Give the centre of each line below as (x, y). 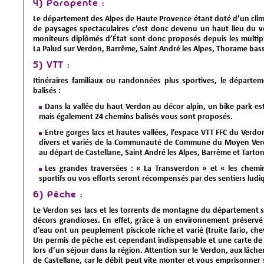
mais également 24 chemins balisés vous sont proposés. (136, 117)
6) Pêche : (58, 195)
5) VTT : (52, 65)
